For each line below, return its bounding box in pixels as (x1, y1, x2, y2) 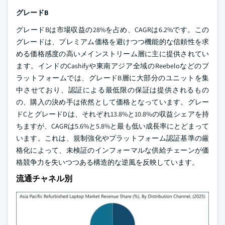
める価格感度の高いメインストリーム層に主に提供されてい (16, 49, 209, 58)
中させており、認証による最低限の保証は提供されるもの (16, 85, 209, 94)
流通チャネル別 (16, 173, 72, 184)
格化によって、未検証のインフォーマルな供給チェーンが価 (16, 145, 209, 155)
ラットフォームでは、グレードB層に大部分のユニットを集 (16, 73, 209, 82)
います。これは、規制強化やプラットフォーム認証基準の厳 (16, 133, 209, 143)
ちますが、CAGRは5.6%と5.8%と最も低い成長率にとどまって (16, 121, 209, 131)
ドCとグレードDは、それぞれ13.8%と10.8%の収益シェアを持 (16, 109, 209, 119)
